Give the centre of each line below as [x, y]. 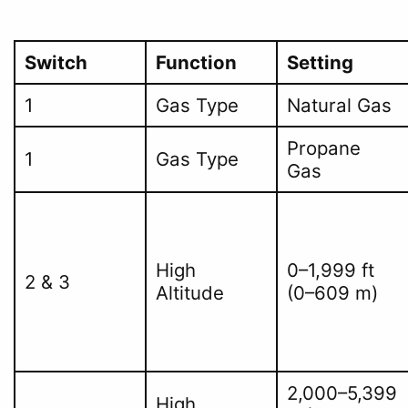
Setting [320, 63]
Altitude [189, 293]
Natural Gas [339, 106]
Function [196, 63]
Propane [323, 148]
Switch [56, 63]
